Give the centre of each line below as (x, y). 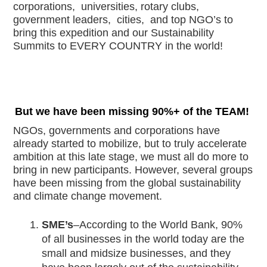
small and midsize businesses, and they (136, 254)
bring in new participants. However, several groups (133, 170)
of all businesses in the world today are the (143, 239)
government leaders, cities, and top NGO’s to (123, 20)
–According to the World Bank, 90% (158, 225)
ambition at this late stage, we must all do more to (131, 157)
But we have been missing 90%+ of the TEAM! (133, 111)
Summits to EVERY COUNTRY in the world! (118, 46)
